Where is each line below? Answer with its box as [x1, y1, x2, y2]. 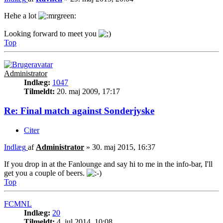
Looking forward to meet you [4, 29, 99, 38]
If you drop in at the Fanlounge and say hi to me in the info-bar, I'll [4, 159, 213, 168]
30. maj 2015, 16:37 [92, 142, 155, 151]
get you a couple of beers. [4, 168, 87, 177]
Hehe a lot [4, 11, 38, 20]
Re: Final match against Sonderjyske [4, 105, 154, 116]
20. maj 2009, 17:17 [55, 87, 120, 96]
